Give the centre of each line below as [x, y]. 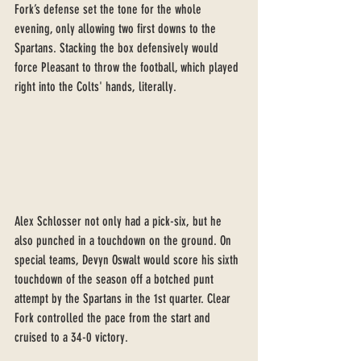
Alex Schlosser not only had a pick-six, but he [120, 221]
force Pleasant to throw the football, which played [128, 68]
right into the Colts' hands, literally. [95, 87]
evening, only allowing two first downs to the [117, 29]
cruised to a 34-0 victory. [73, 337]
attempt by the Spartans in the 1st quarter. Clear [124, 298]
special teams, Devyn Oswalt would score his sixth [128, 259]
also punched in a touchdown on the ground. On [124, 240]
